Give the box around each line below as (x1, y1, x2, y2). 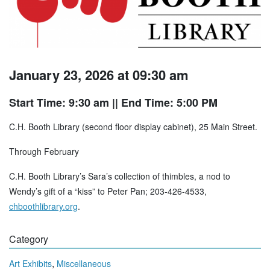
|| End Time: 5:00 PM (109, 95, 218, 111)
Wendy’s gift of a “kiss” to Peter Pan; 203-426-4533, (9, 185, 207, 198)
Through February (9, 145, 79, 158)
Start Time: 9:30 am (9, 95, 109, 111)
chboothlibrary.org (9, 200, 78, 213)
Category (9, 232, 48, 246)
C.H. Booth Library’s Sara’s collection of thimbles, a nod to (9, 170, 230, 183)
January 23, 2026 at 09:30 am (9, 65, 189, 85)
